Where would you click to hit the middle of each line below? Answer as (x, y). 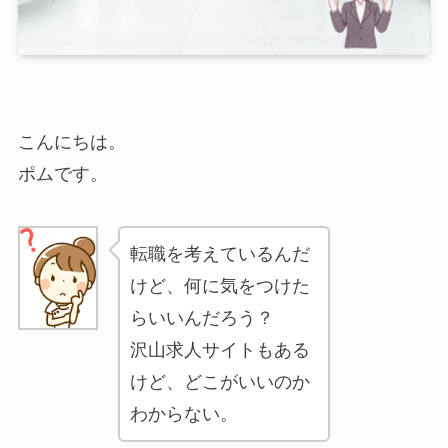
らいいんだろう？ (201, 318)
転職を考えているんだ (219, 254)
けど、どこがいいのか (219, 382)
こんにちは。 (71, 142)
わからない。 (183, 414)
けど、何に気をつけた (219, 286)
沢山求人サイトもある (219, 350)
